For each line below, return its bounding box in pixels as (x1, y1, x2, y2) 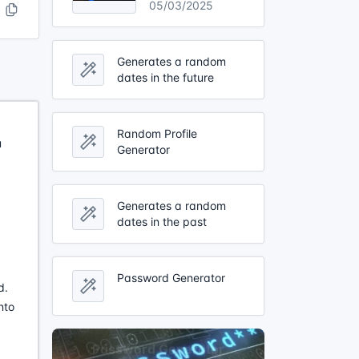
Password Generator (117, 270, 225, 284)
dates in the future (117, 70, 214, 84)
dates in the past (117, 214, 207, 228)
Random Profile (117, 126, 197, 140)
